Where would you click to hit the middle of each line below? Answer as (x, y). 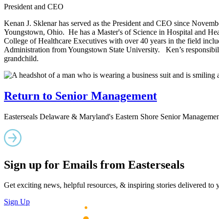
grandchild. (22, 58)
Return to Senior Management (80, 96)
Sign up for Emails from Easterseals (94, 164)
